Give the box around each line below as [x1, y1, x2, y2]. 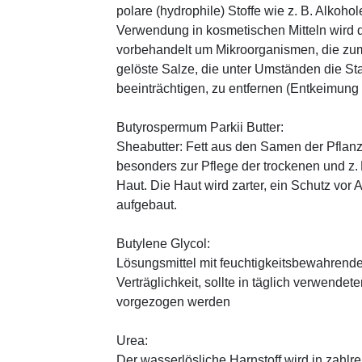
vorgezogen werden [116, 294, 230, 309]
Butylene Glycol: [116, 236, 210, 250]
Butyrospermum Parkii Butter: [116, 120, 284, 134]
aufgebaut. [116, 197, 177, 212]
